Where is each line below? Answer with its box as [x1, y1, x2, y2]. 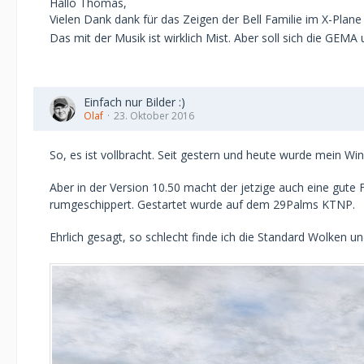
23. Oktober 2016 [114, 109, 194, 123]
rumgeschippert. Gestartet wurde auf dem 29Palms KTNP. [50, 197, 355, 212]
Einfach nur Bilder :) [84, 94, 185, 110]
